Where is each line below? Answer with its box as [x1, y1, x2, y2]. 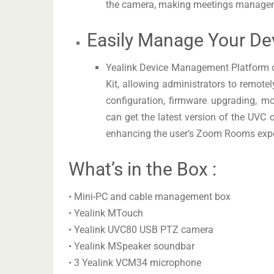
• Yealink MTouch [68, 207, 143, 220]
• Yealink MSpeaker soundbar [68, 240, 194, 253]
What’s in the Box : [68, 158, 217, 180]
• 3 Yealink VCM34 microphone [68, 257, 201, 269]
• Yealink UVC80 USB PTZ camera [68, 224, 213, 236]
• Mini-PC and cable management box [68, 191, 231, 203]
